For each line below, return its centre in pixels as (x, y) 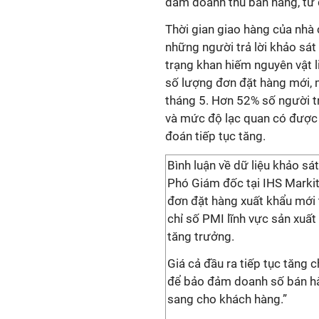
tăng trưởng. (201, 236)
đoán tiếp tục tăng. (215, 136)
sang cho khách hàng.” (227, 299)
